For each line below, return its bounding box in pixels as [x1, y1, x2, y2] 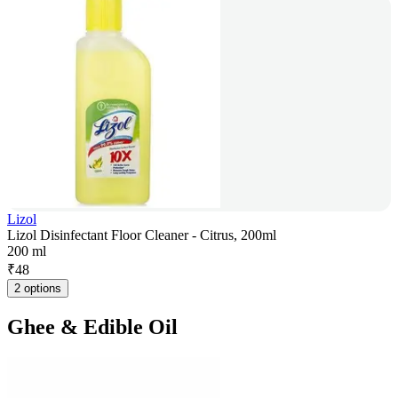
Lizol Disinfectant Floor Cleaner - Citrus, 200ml [7, 227, 276, 243]
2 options [14, 282, 61, 296]
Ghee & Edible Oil [7, 314, 178, 338]
